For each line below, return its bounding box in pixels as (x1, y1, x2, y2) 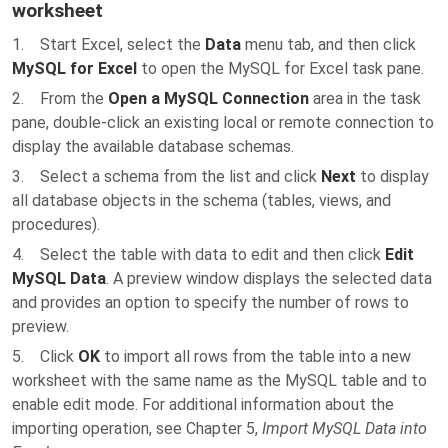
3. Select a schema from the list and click (12, 167, 321, 186)
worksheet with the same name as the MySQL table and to (12, 371, 427, 390)
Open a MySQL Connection (108, 89, 309, 108)
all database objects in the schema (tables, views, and (12, 191, 391, 210)
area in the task (309, 89, 421, 108)
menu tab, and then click (241, 35, 416, 54)
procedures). (12, 215, 100, 234)
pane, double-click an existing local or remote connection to (12, 113, 434, 132)
